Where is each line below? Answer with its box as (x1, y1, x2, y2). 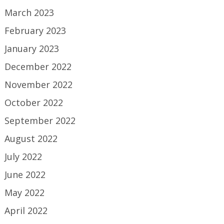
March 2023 (4, 6, 54, 18)
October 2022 (4, 96, 63, 108)
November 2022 (4, 78, 73, 90)
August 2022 (4, 132, 58, 144)
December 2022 (4, 60, 72, 72)
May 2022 (4, 186, 45, 198)
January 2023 (4, 42, 59, 54)
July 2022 (4, 150, 42, 162)
